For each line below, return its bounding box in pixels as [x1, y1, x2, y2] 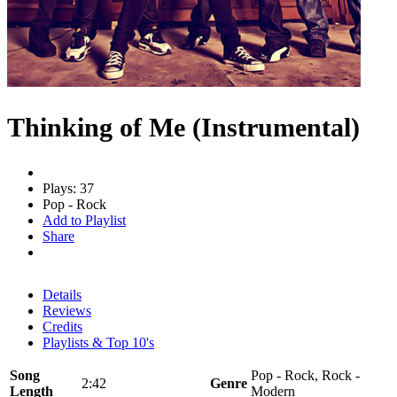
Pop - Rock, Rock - [251, 367, 360, 383]
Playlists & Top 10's [43, 334, 154, 350]
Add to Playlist [43, 212, 126, 228]
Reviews [43, 302, 91, 318]
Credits [43, 318, 82, 334]
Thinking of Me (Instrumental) [7, 112, 360, 142]
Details [43, 286, 82, 302]
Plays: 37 [43, 180, 94, 196]
